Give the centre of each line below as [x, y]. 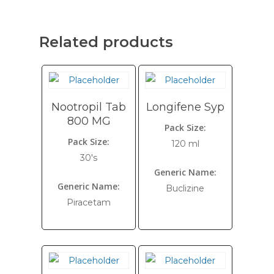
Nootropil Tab [89, 107]
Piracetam [89, 202]
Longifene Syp [185, 107]
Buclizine [185, 188]
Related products [106, 42]
